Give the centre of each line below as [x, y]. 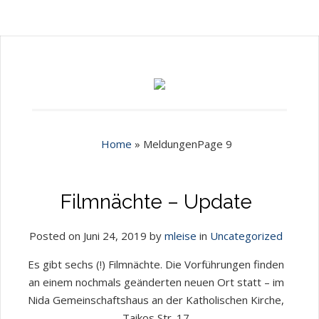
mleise [181, 236]
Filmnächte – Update [156, 202]
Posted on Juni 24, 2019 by [97, 236]
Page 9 [215, 144]
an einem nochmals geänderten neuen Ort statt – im [156, 282]
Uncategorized [246, 236]
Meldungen [170, 144]
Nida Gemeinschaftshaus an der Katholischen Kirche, [156, 300]
